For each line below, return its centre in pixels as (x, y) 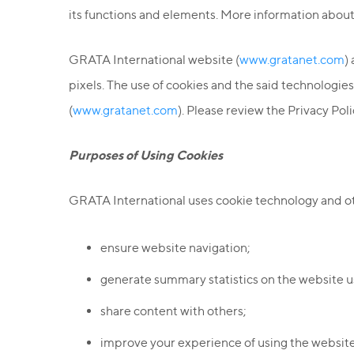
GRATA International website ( (154, 60)
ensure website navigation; (175, 248)
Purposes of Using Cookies (146, 155)
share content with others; (173, 311)
